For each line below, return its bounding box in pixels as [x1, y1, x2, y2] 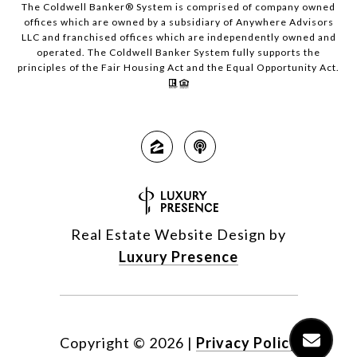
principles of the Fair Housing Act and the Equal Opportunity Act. [18, 61, 339, 73]
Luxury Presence [119, 247, 238, 265]
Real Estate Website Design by [71, 225, 286, 243]
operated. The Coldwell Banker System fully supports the [37, 45, 320, 58]
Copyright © [59, 333, 146, 351]
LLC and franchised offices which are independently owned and [21, 30, 336, 43]
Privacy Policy [195, 333, 298, 351]
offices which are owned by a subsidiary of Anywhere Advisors [23, 15, 334, 28]
